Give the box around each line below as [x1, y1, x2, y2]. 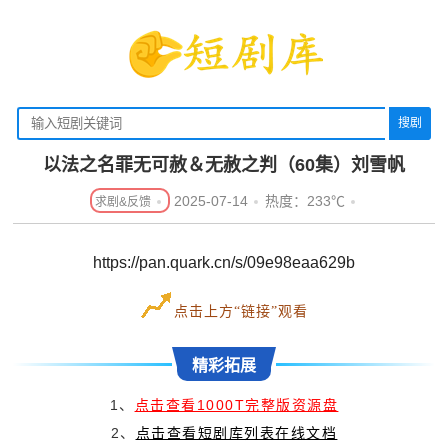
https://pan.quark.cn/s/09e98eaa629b [92, 254, 355, 272]
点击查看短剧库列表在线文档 [135, 425, 338, 442]
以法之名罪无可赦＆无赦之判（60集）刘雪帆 [42, 155, 405, 176]
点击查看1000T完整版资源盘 [134, 397, 339, 414]
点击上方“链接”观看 [174, 304, 309, 320]
